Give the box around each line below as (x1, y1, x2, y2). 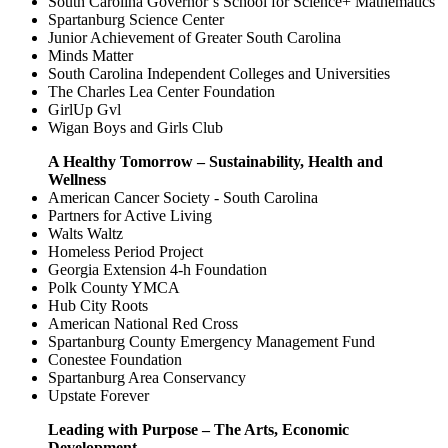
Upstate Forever (48, 386, 149, 404)
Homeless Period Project (48, 242, 203, 260)
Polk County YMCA (48, 278, 180, 296)
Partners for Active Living (48, 206, 212, 224)
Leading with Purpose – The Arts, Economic (48, 420, 349, 438)
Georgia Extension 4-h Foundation (48, 260, 267, 278)
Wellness (48, 170, 106, 188)
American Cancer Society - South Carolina (48, 188, 318, 206)
